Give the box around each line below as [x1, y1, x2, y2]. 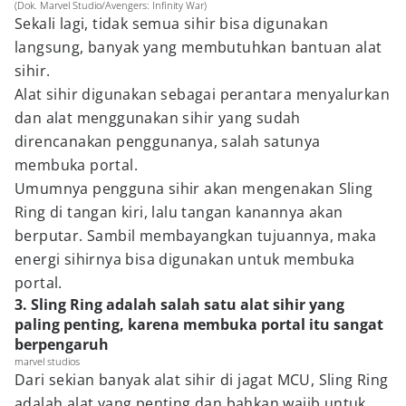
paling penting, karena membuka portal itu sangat [14, 314, 383, 334]
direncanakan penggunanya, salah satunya [14, 131, 321, 151]
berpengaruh [14, 334, 109, 354]
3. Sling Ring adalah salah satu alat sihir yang [14, 295, 344, 314]
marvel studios [14, 354, 80, 368]
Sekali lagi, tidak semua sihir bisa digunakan [14, 14, 328, 34]
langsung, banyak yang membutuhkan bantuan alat [14, 37, 382, 57]
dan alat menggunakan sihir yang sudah [14, 108, 301, 128]
